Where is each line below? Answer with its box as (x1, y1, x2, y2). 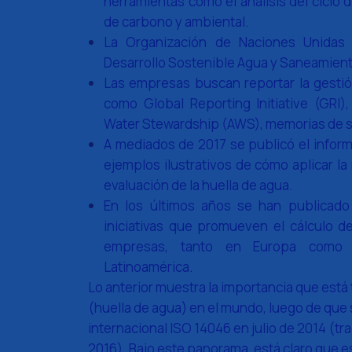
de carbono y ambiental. (104, 13, 249, 31)
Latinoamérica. (104, 258, 193, 276)
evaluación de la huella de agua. (104, 176, 293, 194)
